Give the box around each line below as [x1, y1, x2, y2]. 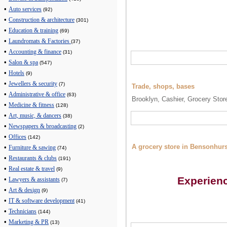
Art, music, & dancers [9, 112, 61, 120]
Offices [9, 134, 26, 141]
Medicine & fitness [9, 102, 54, 109]
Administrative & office [9, 91, 65, 98]
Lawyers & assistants [9, 176, 60, 183]
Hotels [9, 70, 24, 77]
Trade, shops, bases [132, 83, 195, 90]
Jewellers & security [9, 81, 57, 88]
